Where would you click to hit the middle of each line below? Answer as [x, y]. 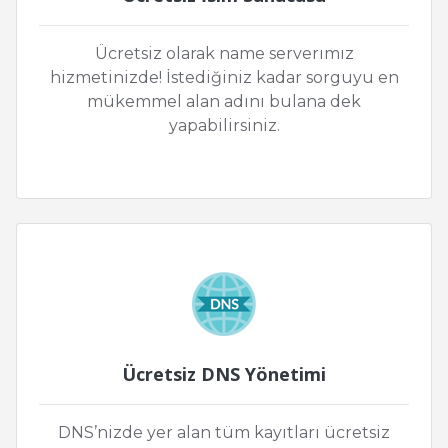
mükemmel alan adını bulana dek [224, 102]
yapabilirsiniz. [224, 126]
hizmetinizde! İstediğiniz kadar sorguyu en [224, 78]
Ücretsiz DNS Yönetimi [224, 374]
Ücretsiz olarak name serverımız [224, 54]
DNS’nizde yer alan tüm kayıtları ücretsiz [224, 433]
